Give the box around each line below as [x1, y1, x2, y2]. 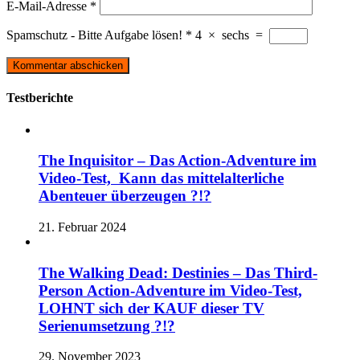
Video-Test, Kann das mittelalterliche [39, 170, 284, 187]
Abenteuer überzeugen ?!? [39, 187, 211, 205]
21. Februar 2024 [39, 220, 126, 235]
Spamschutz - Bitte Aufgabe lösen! [6, 28, 182, 43]
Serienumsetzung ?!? [39, 317, 175, 334]
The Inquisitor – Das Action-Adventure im [39, 152, 317, 170]
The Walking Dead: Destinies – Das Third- [39, 264, 317, 281]
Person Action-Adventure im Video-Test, [39, 281, 302, 299]
